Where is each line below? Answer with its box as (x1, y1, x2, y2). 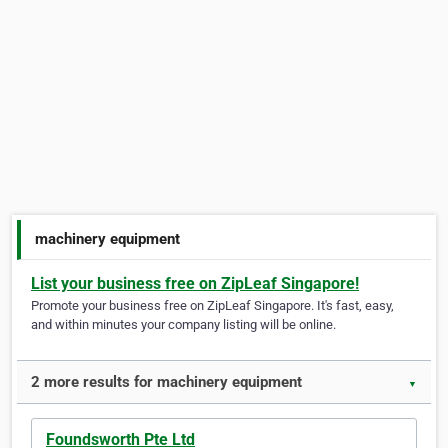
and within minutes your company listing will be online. (31, 317, 336, 333)
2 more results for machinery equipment (31, 373, 302, 392)
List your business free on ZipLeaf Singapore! (31, 274, 359, 294)
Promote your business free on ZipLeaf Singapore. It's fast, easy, (31, 298, 394, 314)
